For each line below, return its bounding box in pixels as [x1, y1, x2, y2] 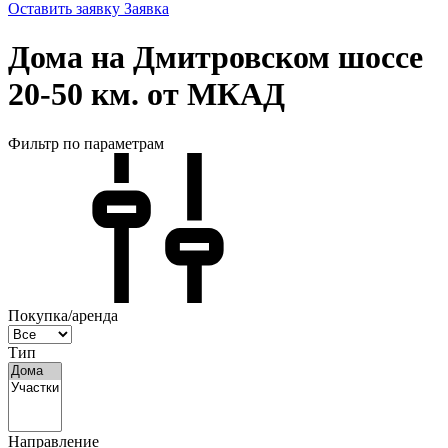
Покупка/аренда [8, 306, 118, 324]
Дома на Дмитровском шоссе [8, 39, 423, 76]
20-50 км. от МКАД [8, 76, 285, 113]
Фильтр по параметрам [8, 134, 164, 152]
